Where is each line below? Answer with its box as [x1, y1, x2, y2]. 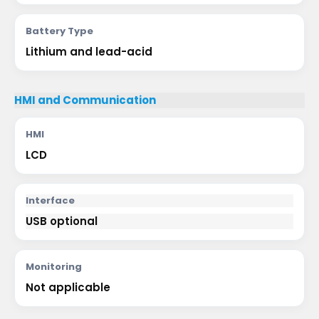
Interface [26, 194, 75, 207]
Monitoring [26, 260, 82, 273]
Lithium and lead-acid [26, 44, 152, 59]
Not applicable [26, 280, 110, 295]
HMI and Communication [14, 93, 156, 108]
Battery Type [26, 24, 93, 38]
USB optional [26, 214, 98, 229]
